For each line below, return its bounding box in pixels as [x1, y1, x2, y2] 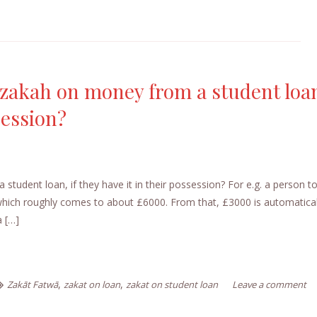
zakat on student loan [126, 277, 218, 291]
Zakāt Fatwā [7, 277, 58, 291]
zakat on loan [64, 277, 120, 291]
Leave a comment [232, 277, 306, 291]
